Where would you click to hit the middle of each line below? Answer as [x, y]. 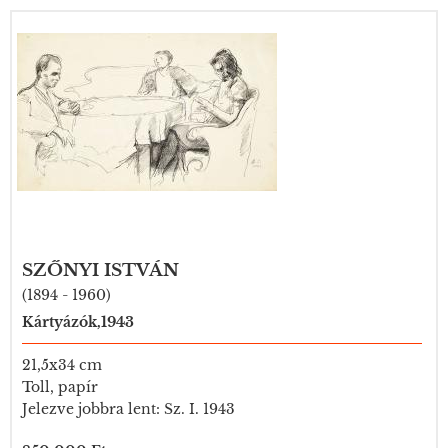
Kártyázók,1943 [78, 322]
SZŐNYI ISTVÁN [100, 270]
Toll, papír [60, 387]
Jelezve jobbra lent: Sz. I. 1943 [128, 409]
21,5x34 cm [62, 365]
